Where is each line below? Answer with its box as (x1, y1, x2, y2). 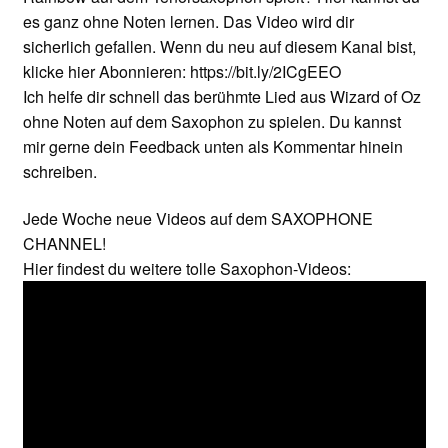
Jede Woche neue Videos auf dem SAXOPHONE (22, 207, 373, 231)
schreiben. (22, 159, 97, 183)
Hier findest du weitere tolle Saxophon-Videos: (22, 257, 351, 281)
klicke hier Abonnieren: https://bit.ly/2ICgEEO (22, 59, 341, 83)
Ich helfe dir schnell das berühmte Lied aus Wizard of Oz (22, 84, 421, 108)
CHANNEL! (22, 232, 106, 256)
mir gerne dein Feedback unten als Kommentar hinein (22, 134, 403, 158)
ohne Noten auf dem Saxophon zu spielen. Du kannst (22, 109, 401, 133)
